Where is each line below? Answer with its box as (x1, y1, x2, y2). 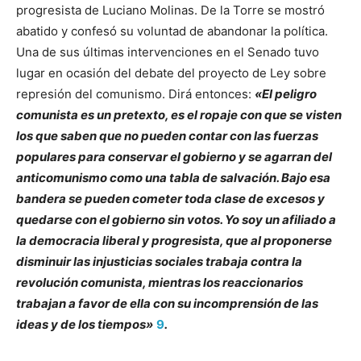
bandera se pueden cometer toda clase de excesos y (16, 190, 325, 206)
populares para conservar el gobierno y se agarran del (16, 148, 332, 164)
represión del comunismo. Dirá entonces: (16, 85, 255, 102)
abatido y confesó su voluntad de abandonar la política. (16, 23, 328, 39)
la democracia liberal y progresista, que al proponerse (16, 232, 332, 248)
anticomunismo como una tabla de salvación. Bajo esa (16, 169, 330, 185)
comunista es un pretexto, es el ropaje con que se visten (16, 106, 342, 122)
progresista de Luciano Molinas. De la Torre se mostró (16, 2, 325, 18)
